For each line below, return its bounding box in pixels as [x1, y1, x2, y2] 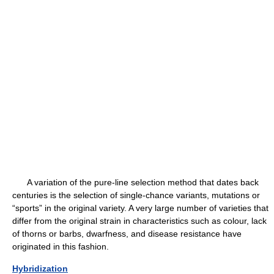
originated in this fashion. [12, 242, 109, 251]
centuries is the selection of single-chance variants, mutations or [12, 190, 260, 200]
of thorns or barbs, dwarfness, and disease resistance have [12, 229, 242, 239]
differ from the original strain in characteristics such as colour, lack [12, 216, 267, 226]
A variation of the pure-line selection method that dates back [12, 177, 259, 187]
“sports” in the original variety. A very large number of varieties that [12, 203, 268, 213]
